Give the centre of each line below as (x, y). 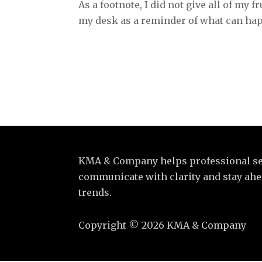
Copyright (104, 225)
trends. (95, 192)
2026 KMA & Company (194, 225)
